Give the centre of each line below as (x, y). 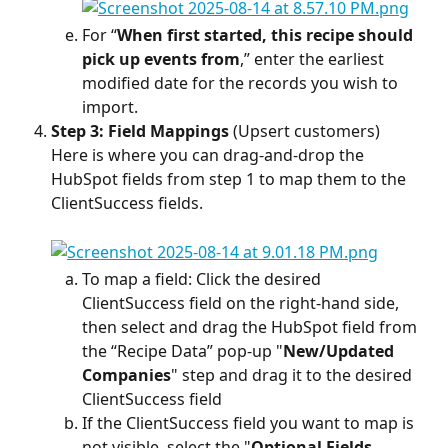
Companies (126, 374)
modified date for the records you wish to (242, 83)
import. (110, 107)
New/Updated (340, 350)
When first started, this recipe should (267, 35)
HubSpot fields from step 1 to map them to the (230, 179)
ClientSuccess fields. (127, 203)
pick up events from (161, 59)
